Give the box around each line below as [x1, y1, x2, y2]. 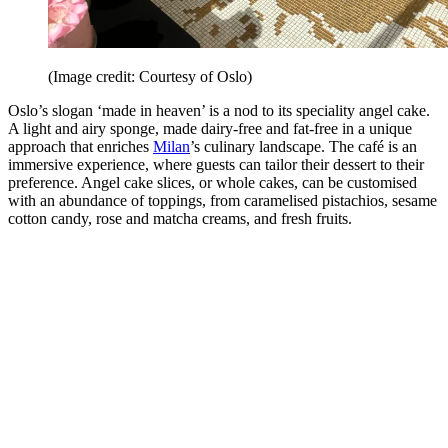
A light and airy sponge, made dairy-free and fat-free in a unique [8, 119, 412, 137]
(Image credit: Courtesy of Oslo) [48, 67, 252, 85]
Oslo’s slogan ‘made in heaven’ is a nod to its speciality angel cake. [8, 101, 430, 119]
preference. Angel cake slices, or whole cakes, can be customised [8, 173, 417, 191]
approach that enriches [8, 137, 153, 155]
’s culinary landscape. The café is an [190, 137, 417, 155]
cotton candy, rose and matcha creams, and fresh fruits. [8, 209, 352, 227]
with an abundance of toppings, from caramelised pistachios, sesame [8, 191, 437, 209]
